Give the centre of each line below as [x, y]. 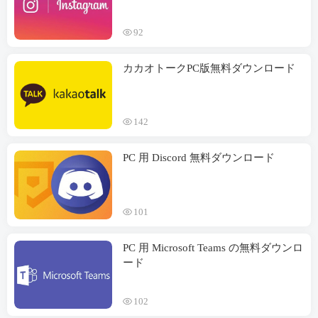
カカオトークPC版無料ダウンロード [209, 68]
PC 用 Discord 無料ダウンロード [199, 158]
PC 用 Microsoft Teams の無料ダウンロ [213, 247]
